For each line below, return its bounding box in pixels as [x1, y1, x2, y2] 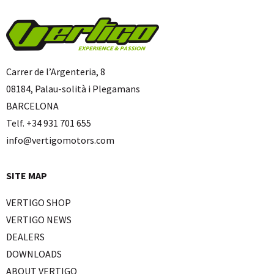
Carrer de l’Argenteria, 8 [6, 65, 105, 78]
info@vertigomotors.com [6, 133, 114, 146]
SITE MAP [6, 169, 47, 182]
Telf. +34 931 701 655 [6, 116, 91, 129]
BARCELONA [6, 99, 59, 112]
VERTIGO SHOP [6, 196, 71, 209]
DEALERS [6, 230, 45, 243]
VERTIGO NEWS [6, 213, 72, 226]
